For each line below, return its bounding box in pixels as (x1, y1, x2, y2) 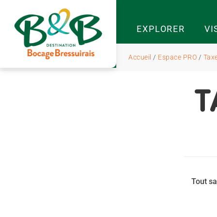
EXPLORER (137, 24, 185, 34)
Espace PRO (158, 53, 197, 62)
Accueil (128, 53, 152, 62)
